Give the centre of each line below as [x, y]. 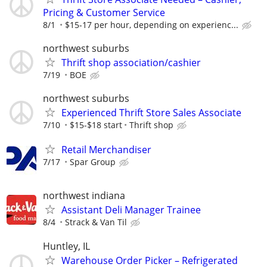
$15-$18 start [96, 125]
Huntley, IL [66, 246]
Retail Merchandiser [106, 150]
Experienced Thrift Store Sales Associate [151, 113]
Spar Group [93, 162]
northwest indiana [84, 196]
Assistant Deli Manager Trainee [131, 210]
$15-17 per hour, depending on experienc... [152, 24]
